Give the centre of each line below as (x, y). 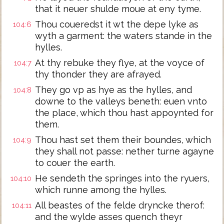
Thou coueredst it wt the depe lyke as (117, 24)
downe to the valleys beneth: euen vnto (121, 101)
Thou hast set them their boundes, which (123, 140)
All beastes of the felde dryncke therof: (120, 205)
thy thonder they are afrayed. (98, 74)
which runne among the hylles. (101, 190)
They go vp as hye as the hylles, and (113, 90)
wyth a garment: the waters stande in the (123, 36)
